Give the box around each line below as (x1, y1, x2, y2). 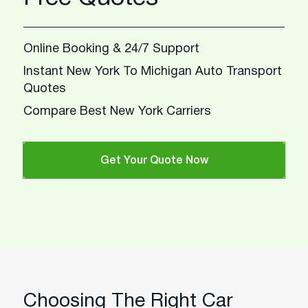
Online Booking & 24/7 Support (23, 43, 199, 55)
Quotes (23, 83, 66, 95)
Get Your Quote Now (100, 156, 208, 166)
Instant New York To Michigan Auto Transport (23, 66, 282, 78)
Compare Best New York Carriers (23, 106, 211, 118)
